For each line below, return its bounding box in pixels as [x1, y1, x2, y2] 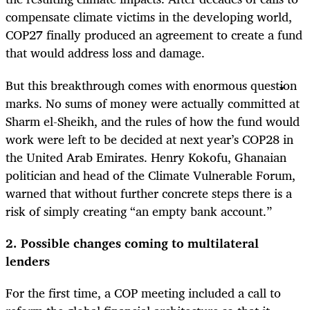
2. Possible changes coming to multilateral [6, 232, 259, 253]
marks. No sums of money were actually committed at [6, 92, 300, 113]
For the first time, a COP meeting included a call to [6, 282, 281, 303]
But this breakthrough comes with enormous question [6, 74, 297, 95]
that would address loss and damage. [6, 42, 205, 64]
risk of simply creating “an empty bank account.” [6, 200, 272, 221]
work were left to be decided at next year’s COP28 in [6, 128, 293, 149]
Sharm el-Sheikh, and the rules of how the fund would [6, 110, 300, 131]
